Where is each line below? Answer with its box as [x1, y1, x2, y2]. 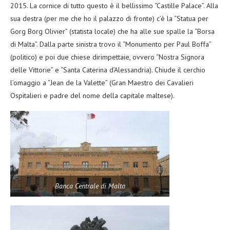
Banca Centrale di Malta [54, 181, 125, 190]
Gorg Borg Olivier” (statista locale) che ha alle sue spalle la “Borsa [10, 26, 215, 36]
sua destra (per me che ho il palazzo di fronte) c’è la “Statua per [10, 13, 208, 23]
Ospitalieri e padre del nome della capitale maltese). [10, 90, 175, 100]
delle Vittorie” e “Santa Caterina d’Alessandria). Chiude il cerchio [10, 65, 205, 74]
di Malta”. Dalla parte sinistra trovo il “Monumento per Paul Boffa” [10, 39, 211, 49]
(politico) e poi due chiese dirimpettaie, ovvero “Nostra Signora [10, 52, 204, 62]
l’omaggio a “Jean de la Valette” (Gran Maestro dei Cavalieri [10, 78, 194, 87]
